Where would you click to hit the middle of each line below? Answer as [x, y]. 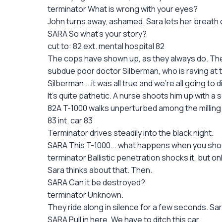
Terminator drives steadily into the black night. [131, 133]
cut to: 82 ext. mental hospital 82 [106, 46]
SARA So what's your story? [97, 34]
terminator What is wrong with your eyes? [123, 9]
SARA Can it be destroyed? [96, 182]
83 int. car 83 [70, 120]
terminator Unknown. [85, 195]
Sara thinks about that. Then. [100, 170]
